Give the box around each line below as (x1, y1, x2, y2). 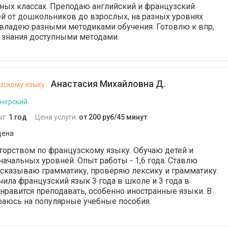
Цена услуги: (35, 113, 79, 121)
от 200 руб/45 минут (79, 113, 147, 121)
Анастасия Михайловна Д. (49, 78, 165, 89)
